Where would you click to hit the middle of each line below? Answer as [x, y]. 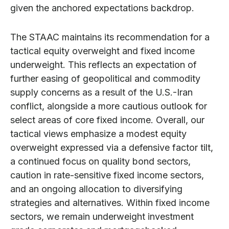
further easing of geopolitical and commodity [105, 79]
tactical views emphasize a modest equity [98, 134]
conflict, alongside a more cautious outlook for [109, 106]
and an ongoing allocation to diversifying [96, 189]
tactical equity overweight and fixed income [102, 51]
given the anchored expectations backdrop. [102, 8]
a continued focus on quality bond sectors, [100, 162]
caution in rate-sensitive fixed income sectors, [107, 175]
